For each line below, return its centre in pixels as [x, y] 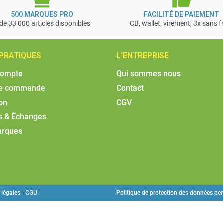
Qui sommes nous [149, 74]
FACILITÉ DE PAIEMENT [181, 14]
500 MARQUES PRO [42, 14]
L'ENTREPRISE [143, 56]
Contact [130, 88]
